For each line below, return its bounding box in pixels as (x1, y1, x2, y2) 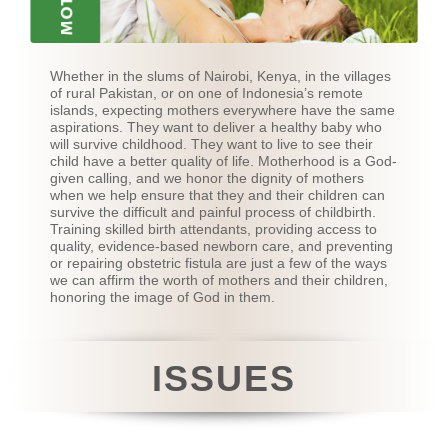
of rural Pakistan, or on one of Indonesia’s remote (50, 85, 363, 102)
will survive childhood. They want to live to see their (50, 136, 373, 153)
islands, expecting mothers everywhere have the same (50, 102, 395, 119)
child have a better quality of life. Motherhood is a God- (50, 153, 397, 170)
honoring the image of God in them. (50, 289, 275, 306)
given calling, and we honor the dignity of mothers (50, 170, 364, 187)
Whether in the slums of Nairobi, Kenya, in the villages (50, 68, 391, 85)
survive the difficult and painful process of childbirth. (50, 204, 376, 221)
